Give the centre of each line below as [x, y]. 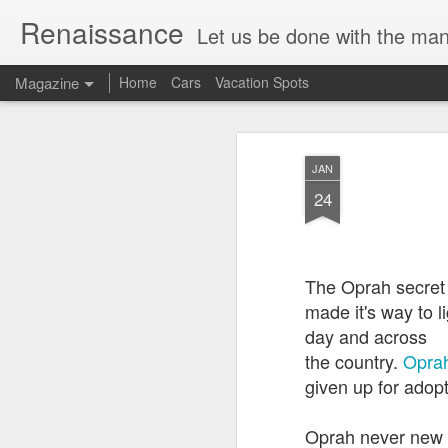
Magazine [47, 82]
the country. [354, 361]
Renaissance [106, 32]
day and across [366, 336]
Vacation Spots [262, 82]
